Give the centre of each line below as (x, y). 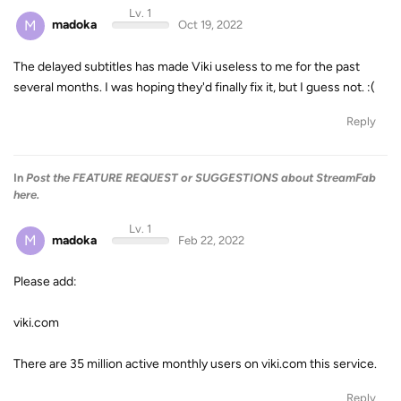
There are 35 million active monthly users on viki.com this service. (195, 364)
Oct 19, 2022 (210, 25)
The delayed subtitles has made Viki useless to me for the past (187, 66)
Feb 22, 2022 (211, 240)
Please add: (45, 282)
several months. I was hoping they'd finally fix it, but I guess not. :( (194, 87)
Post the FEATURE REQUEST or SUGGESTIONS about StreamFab (201, 177)
